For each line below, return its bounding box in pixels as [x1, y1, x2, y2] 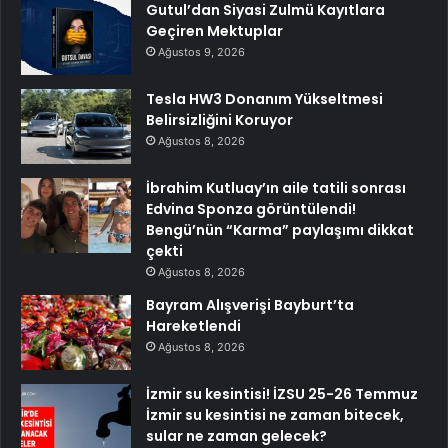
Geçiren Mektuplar [146, 21, 283, 42]
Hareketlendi [146, 316, 241, 337]
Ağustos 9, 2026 [158, 45, 245, 60]
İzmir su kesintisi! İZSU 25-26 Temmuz [146, 384, 418, 405]
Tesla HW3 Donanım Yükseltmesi [146, 89, 383, 110]
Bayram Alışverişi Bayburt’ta [146, 295, 354, 316]
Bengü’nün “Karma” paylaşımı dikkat [146, 220, 414, 241]
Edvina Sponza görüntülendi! [146, 199, 356, 220]
